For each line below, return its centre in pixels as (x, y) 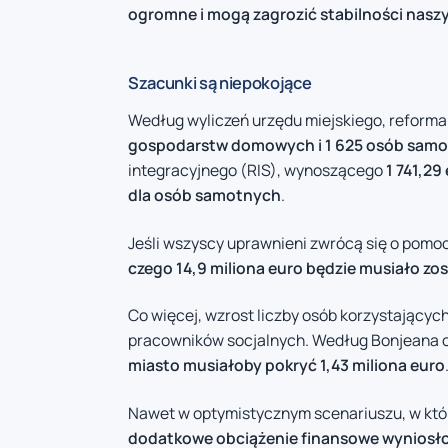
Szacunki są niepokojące (220, 83)
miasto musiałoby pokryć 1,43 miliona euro (286, 365)
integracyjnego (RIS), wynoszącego (257, 170)
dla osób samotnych (204, 195)
